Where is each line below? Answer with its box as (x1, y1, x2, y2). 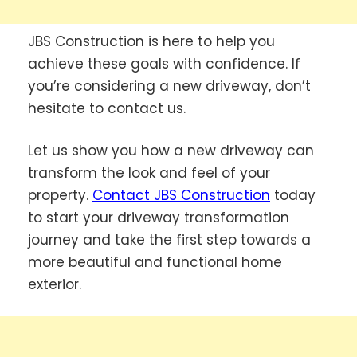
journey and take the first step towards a (28, 230, 311, 250)
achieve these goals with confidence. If (28, 53, 300, 73)
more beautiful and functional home (28, 253, 282, 273)
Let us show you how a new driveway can (28, 141, 314, 161)
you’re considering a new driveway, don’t (28, 76, 311, 96)
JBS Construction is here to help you (28, 31, 275, 51)
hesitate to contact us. (28, 98, 186, 118)
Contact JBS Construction (92, 186, 270, 206)
